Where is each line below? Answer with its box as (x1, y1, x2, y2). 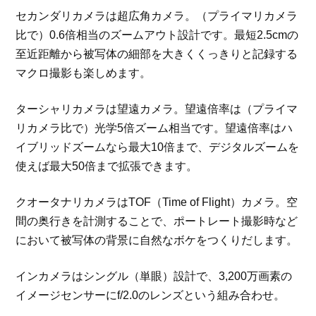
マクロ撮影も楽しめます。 (16, 67, 152, 80)
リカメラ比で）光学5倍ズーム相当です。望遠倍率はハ (16, 122, 293, 135)
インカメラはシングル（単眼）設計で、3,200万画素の (16, 270, 293, 283)
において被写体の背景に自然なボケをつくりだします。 (16, 234, 298, 247)
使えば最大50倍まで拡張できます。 (16, 160, 198, 173)
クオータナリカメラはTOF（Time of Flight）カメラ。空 (16, 196, 298, 209)
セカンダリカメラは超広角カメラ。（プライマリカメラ (16, 10, 298, 23)
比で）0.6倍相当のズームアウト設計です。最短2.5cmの (16, 29, 299, 42)
